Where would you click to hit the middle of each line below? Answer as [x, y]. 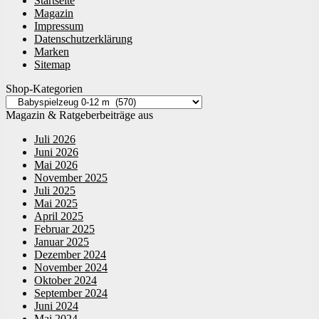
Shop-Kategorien [44, 89]
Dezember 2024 [70, 255]
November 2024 [71, 267]
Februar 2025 [64, 229]
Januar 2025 [62, 242]
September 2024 [71, 293]
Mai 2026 [56, 165]
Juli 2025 [55, 190]
